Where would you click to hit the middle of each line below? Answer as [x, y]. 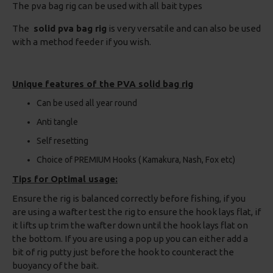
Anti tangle [57, 122]
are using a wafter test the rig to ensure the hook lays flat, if [136, 212]
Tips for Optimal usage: [65, 179]
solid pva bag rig [69, 28]
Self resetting [62, 141]
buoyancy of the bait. [55, 265]
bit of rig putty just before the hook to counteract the [123, 252]
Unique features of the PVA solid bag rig [103, 84]
